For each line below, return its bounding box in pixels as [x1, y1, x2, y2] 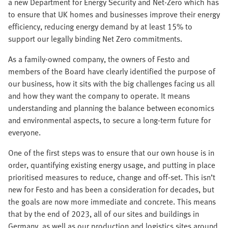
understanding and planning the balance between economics [8, 102, 214, 115]
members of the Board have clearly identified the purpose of [8, 65, 215, 78]
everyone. [8, 126, 41, 139]
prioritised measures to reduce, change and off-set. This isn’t [8, 171, 215, 184]
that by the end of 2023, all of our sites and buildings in [8, 208, 199, 220]
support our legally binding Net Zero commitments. [8, 33, 182, 45]
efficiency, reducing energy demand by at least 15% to [8, 20, 192, 33]
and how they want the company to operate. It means [8, 90, 190, 102]
